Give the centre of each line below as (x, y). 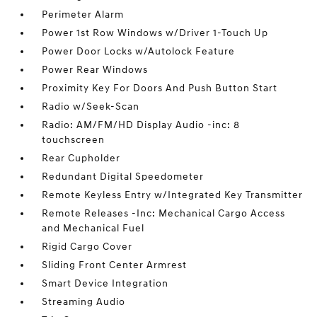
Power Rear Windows (95, 70)
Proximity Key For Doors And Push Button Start (160, 88)
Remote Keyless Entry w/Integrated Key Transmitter (173, 195)
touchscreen (74, 140)
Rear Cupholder (81, 158)
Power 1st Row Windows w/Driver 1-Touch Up (155, 33)
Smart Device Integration (105, 283)
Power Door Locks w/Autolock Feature (139, 51)
